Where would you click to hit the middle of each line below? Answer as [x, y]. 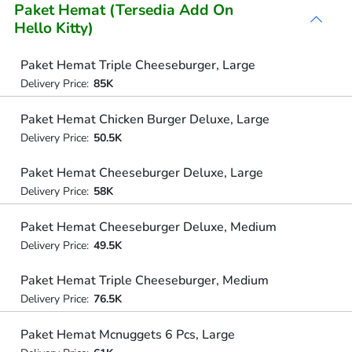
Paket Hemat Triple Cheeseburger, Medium [144, 280]
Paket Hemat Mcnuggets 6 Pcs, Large [127, 334]
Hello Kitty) [54, 28]
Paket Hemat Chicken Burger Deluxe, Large [145, 119]
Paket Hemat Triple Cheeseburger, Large [137, 65]
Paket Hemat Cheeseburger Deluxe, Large [141, 173]
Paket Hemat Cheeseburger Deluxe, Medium [148, 227]
